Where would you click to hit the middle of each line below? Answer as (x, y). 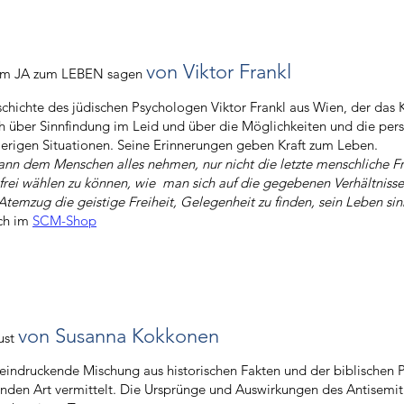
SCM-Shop (65, 220)
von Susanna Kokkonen (119, 336)
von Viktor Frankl (219, 72)
